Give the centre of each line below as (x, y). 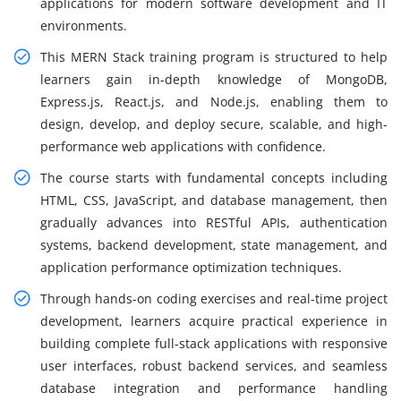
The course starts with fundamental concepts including (214, 178)
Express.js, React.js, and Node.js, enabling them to (214, 102)
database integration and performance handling (214, 388)
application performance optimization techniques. (191, 268)
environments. (84, 26)
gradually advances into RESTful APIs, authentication (214, 223)
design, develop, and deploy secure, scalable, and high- (214, 124)
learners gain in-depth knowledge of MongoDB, (214, 80)
